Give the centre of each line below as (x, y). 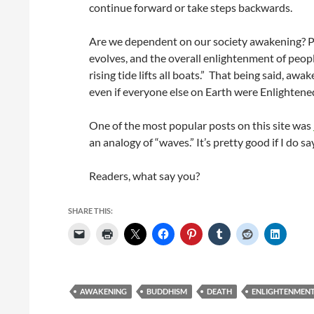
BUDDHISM (167, 291)
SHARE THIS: (90, 211)
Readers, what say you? (144, 176)
